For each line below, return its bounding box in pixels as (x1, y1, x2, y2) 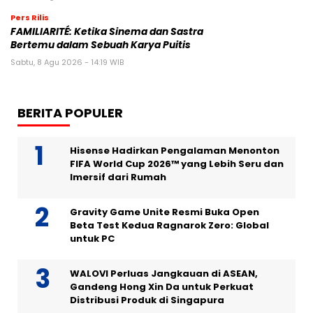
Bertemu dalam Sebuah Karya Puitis (10, 38, 191, 52)
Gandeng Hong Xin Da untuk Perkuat (70, 280, 254, 294)
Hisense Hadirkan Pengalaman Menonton (70, 144, 279, 158)
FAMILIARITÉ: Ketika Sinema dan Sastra (10, 25, 203, 39)
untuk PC (70, 232, 115, 246)
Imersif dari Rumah (70, 170, 166, 184)
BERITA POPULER (17, 104, 123, 122)
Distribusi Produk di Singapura (70, 293, 224, 307)
